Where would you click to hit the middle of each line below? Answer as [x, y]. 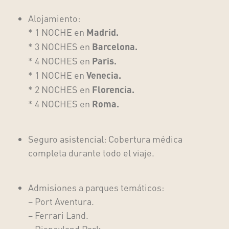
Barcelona [113, 46]
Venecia [102, 75]
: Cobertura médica [143, 139]
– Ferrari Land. [58, 215]
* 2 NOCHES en [60, 89]
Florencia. [113, 89]
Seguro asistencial [66, 139]
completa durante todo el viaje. [91, 153]
